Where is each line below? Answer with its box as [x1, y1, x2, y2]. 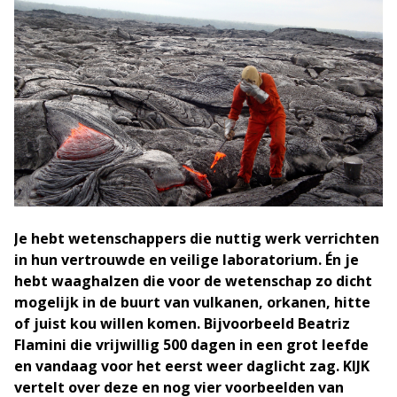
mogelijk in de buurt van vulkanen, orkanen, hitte [14, 292, 370, 312]
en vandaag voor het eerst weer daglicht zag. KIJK [14, 355, 370, 376]
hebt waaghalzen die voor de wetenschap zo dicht [14, 270, 372, 291]
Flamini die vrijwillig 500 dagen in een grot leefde [14, 334, 369, 354]
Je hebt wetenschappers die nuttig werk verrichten [14, 228, 379, 248]
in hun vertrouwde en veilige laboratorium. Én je [14, 249, 359, 269]
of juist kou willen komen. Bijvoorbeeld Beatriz [14, 313, 350, 333]
